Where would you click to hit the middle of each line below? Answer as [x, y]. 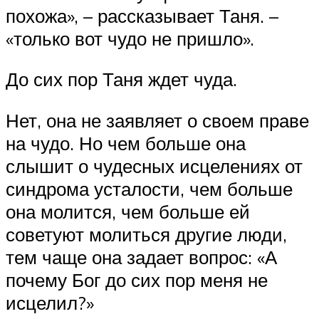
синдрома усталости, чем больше [149, 188]
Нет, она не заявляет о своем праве [157, 120]
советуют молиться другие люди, [146, 234]
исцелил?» [50, 302]
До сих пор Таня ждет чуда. [121, 79]
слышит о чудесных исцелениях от [154, 166]
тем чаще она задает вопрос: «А [141, 257]
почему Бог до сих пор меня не [137, 279]
